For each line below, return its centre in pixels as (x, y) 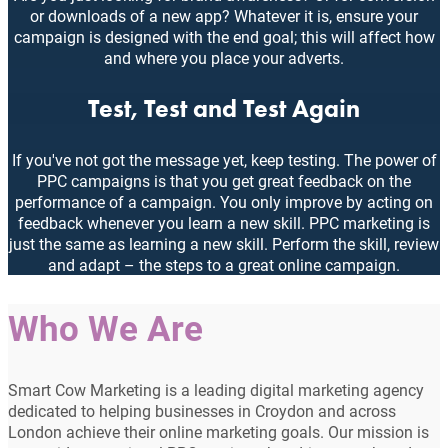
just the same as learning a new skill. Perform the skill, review (224, 244)
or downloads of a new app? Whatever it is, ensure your (224, 16)
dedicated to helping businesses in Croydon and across (202, 411)
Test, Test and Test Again (224, 109)
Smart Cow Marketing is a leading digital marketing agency (216, 390)
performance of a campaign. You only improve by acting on (224, 202)
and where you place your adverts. (224, 58)
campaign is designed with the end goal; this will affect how (224, 37)
